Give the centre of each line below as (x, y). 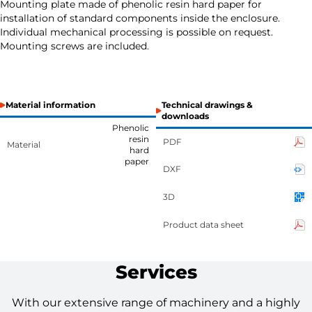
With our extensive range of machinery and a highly (156, 303)
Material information (50, 105)
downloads (185, 116)
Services (156, 272)
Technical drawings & (207, 105)
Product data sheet (203, 225)
